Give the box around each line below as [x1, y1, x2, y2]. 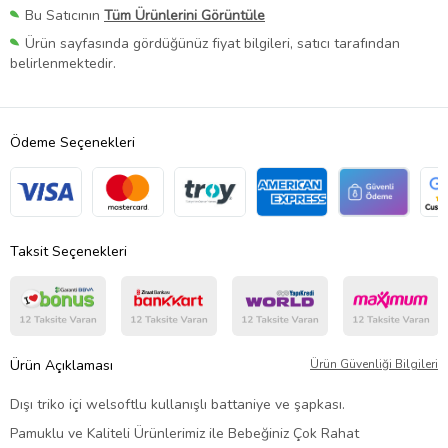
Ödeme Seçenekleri [10, 133, 135, 153]
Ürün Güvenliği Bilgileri [310, 356, 438, 373]
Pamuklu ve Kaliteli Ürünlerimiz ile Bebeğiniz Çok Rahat [10, 424, 359, 444]
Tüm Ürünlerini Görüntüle [104, 6, 265, 26]
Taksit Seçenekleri [10, 242, 127, 262]
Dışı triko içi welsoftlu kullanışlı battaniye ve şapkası [10, 395, 342, 415]
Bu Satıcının [25, 6, 104, 26]
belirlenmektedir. [10, 54, 116, 74]
